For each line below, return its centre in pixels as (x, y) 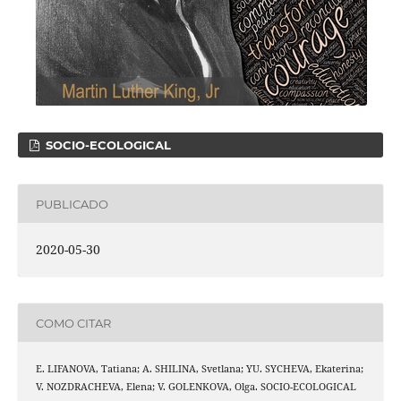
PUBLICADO (72, 204)
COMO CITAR (73, 323)
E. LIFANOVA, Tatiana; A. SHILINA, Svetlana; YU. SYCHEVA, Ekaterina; (199, 369)
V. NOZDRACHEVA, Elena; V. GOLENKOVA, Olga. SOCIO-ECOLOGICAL (196, 387)
